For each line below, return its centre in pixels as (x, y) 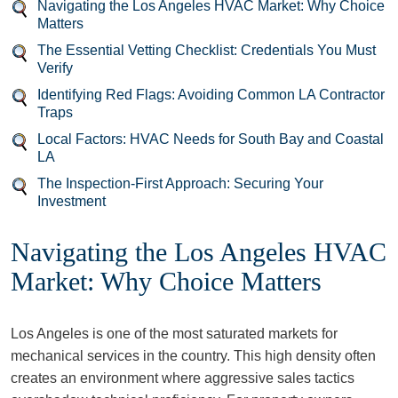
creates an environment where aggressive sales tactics (183, 378)
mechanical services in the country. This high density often (193, 356)
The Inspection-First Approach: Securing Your (180, 183)
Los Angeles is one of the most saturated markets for (174, 334)
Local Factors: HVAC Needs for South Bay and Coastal (211, 139)
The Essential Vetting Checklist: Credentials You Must (207, 50)
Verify (55, 68)
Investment (72, 201)
